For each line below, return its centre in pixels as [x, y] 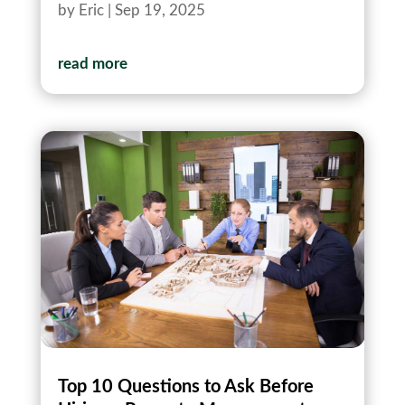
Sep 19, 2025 [160, 11]
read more [92, 64]
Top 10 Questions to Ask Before [185, 386]
